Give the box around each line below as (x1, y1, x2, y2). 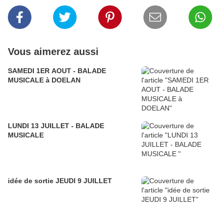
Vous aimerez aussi (8, 46, 99, 57)
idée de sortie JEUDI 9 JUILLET (8, 177, 112, 185)
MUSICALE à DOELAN (8, 76, 81, 84)
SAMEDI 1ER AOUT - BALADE (8, 67, 106, 75)
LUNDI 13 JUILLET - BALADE (8, 122, 104, 130)
